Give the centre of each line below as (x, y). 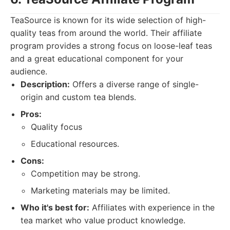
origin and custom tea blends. (78, 97)
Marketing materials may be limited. (100, 190)
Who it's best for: (55, 207)
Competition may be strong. (85, 174)
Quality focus (56, 127)
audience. (29, 71)
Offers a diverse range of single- (134, 84)
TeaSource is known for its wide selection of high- (108, 20)
